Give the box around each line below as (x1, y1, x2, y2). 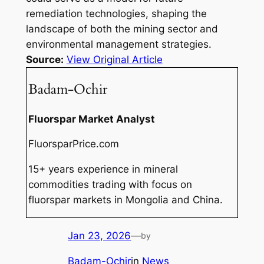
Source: (25, 54, 64, 66)
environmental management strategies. (25, 38, 212, 51)
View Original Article (66, 54, 163, 66)
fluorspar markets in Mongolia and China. (28, 194, 223, 206)
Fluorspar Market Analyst (28, 113, 156, 125)
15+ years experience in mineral (28, 163, 179, 176)
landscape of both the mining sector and (25, 23, 218, 35)
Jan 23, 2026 (68, 229, 131, 242)
